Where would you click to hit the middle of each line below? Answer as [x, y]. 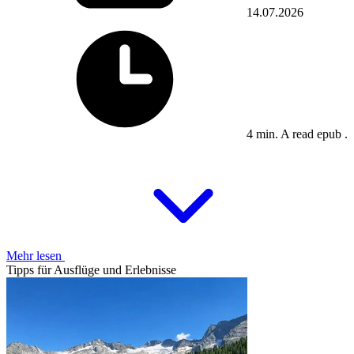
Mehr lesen [36, 256]
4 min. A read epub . [297, 134]
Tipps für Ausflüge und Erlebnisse [91, 270]
